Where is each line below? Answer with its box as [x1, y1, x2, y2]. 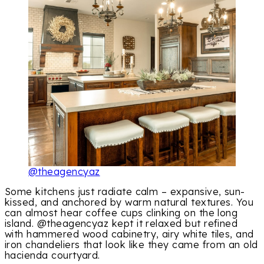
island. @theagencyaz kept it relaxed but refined [5, 217, 238, 229]
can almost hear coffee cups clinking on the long [5, 206, 238, 219]
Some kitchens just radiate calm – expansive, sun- [5, 185, 245, 197]
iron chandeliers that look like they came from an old [5, 238, 258, 250]
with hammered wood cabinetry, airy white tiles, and [5, 227, 254, 240]
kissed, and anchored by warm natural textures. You [5, 196, 254, 208]
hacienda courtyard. [5, 249, 100, 261]
